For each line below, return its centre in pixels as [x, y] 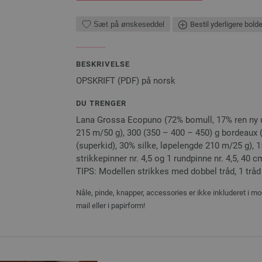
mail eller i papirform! [111, 205]
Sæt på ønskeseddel [129, 24]
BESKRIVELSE [103, 64]
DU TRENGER [101, 103]
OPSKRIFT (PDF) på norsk [126, 80]
